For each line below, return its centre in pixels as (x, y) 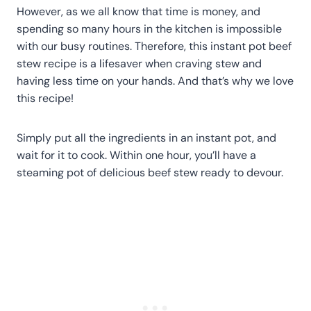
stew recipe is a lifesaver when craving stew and (139, 63)
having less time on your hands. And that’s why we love (155, 81)
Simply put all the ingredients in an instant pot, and (146, 137)
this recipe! (45, 98)
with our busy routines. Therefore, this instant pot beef (154, 46)
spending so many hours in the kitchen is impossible (149, 28)
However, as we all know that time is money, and (138, 11)
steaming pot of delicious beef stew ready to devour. (150, 172)
